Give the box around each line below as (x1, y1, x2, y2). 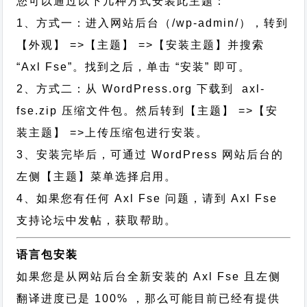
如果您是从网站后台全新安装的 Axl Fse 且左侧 (16, 271, 282, 282)
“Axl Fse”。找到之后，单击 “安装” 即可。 (16, 61, 251, 73)
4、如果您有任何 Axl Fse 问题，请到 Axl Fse (16, 193, 278, 204)
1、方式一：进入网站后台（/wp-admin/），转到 (16, 17, 289, 29)
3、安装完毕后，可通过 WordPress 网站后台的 (16, 149, 284, 160)
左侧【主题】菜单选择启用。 (16, 171, 177, 182)
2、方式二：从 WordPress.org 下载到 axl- (16, 83, 266, 95)
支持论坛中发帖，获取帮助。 (16, 214, 177, 226)
